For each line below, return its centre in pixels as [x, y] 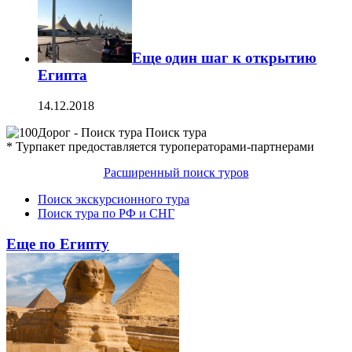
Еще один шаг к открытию [224, 58]
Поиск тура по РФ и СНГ [106, 213]
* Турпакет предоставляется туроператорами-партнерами [160, 146]
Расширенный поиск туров [176, 172]
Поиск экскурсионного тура [114, 199]
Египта [62, 75]
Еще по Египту [58, 244]
